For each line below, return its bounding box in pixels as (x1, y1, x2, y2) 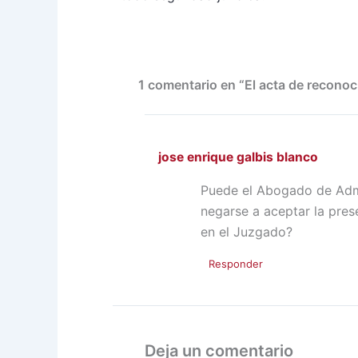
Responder (209, 257, 263, 270)
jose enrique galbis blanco (158, 149, 319, 165)
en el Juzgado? (201, 224, 292, 240)
